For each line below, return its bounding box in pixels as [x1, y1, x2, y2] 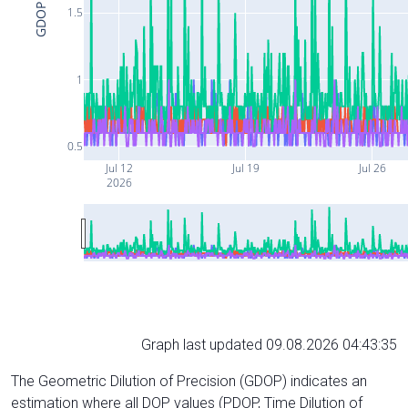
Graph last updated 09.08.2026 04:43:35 [141, 335, 397, 353]
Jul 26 [356, 159, 386, 176]
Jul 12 [103, 159, 133, 176]
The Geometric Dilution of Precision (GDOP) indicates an [11, 372, 367, 390]
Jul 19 [229, 159, 260, 176]
